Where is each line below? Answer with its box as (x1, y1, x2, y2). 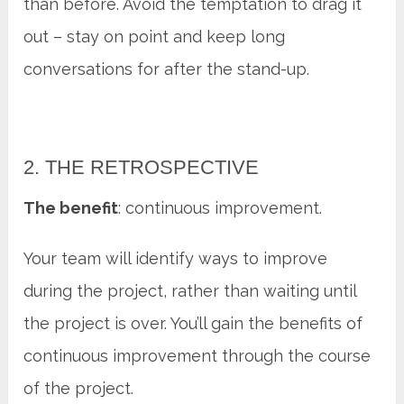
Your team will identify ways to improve (23, 248, 328, 268)
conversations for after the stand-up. (23, 59, 310, 78)
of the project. (23, 378, 134, 398)
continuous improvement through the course (23, 345, 372, 365)
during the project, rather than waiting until (23, 280, 357, 300)
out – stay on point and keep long (23, 26, 286, 46)
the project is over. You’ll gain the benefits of (23, 313, 363, 333)
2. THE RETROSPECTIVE (23, 155, 260, 179)
